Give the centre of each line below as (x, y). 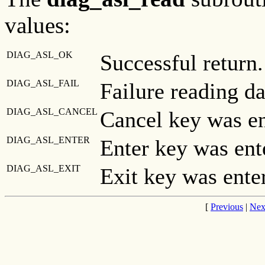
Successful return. (182, 62)
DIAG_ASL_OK (40, 54)
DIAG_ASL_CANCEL (52, 111)
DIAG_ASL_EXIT (43, 168)
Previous (227, 206)
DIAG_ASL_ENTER (48, 140)
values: (38, 25)
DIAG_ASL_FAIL (43, 83)
